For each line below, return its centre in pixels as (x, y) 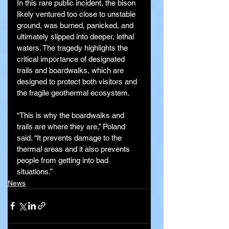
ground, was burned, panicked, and (76, 25)
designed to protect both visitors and (78, 81)
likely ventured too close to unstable (77, 14)
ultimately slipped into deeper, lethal (76, 36)
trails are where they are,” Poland (72, 126)
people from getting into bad (64, 160)
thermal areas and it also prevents (74, 149)
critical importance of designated (72, 59)
